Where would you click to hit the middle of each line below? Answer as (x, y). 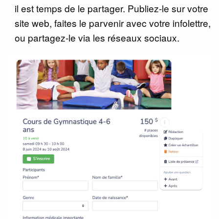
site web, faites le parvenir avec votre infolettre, (113, 23)
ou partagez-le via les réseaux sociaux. (97, 37)
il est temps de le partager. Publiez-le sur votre (111, 8)
